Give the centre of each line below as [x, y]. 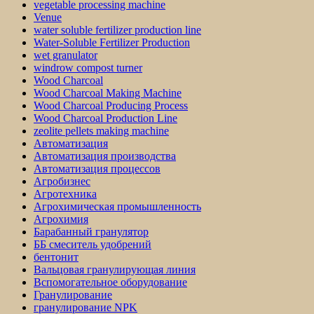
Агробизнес [62, 182]
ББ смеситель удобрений [93, 245]
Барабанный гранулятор [91, 232]
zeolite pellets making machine [101, 131]
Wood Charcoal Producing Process [111, 106]
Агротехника [65, 194]
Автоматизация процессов [97, 169]
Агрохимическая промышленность [117, 207]
